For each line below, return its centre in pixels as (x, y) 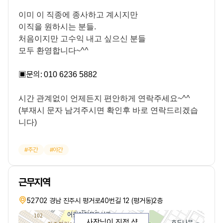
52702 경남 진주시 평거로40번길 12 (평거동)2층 (95, 201)
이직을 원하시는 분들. (57, 27)
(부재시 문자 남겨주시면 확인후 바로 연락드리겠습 (108, 110)
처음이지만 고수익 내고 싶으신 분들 (82, 39)
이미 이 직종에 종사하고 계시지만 (78, 15)
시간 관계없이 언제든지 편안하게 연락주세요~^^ (104, 98)
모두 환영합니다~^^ (54, 51)
